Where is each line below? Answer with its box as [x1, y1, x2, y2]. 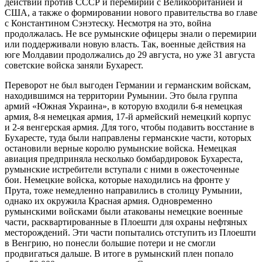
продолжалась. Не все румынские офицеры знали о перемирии [5, 29, 257, 39]
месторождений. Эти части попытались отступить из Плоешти [5, 227, 256, 238]
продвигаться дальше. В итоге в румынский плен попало [5, 249, 233, 259]
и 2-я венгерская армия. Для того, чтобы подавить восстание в [5, 122, 254, 133]
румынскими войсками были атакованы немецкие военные [5, 206, 243, 217]
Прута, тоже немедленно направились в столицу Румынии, [5, 185, 242, 196]
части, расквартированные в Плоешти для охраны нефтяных [5, 217, 247, 227]
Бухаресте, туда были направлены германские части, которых [5, 133, 251, 143]
